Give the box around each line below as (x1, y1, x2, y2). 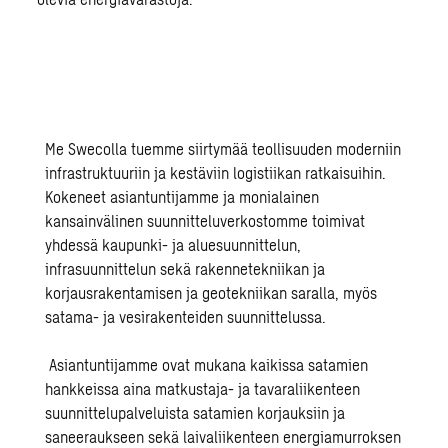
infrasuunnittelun (45, 258, 157, 278)
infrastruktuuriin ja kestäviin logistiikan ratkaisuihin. (45, 162, 387, 182)
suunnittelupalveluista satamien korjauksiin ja (45, 402, 346, 422)
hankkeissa (45, 378, 124, 398)
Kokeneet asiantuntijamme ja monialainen (45, 186, 320, 206)
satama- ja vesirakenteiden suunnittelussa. (45, 306, 331, 326)
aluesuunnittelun (188, 234, 298, 254)
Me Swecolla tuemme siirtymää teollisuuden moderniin (45, 138, 402, 158)
